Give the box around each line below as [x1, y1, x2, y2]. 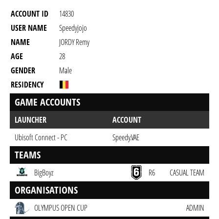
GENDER [11, 65, 35, 76]
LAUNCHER [15, 114, 46, 125]
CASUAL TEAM [170, 167, 204, 178]
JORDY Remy [59, 37, 89, 47]
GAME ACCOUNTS [15, 95, 80, 109]
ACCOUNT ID [11, 8, 48, 19]
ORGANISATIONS [15, 183, 78, 197]
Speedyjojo [59, 22, 87, 33]
